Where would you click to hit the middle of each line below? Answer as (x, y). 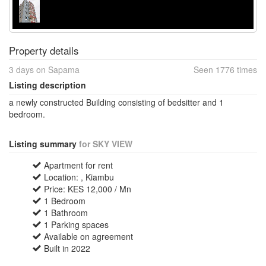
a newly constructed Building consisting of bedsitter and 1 (116, 102)
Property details (44, 50)
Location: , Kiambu (79, 177)
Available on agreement (88, 236)
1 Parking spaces (76, 224)
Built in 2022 (67, 248)
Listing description (47, 85)
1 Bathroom (66, 213)
